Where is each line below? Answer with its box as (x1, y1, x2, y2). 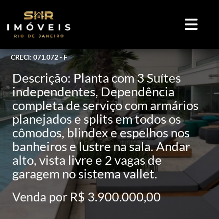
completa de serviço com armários (12, 97, 198, 113)
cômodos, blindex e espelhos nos (12, 124, 190, 140)
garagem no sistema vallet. (12, 165, 157, 181)
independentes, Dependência (12, 83, 175, 99)
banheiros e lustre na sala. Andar (12, 138, 190, 154)
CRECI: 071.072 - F (10, 52, 67, 61)
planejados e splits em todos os (12, 110, 181, 127)
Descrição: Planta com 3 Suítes (12, 69, 181, 86)
